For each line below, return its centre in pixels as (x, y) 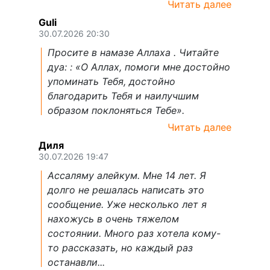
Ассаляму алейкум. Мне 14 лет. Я (127, 175)
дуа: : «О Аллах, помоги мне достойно (139, 67)
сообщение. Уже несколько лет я (127, 204)
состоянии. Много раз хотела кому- (134, 233)
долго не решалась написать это (126, 190)
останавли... (76, 262)
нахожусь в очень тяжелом (113, 218)
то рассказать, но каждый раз (120, 247)
